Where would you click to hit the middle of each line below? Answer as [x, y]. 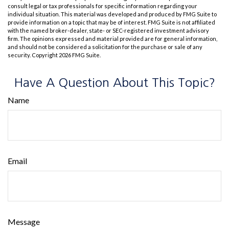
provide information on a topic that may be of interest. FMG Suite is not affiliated [111, 22]
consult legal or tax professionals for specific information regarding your [102, 6]
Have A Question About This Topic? [114, 82]
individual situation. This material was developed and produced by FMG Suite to [112, 14]
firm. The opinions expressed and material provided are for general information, [112, 39]
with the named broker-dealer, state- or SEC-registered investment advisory [108, 30]
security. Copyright [33, 55]
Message [24, 222]
